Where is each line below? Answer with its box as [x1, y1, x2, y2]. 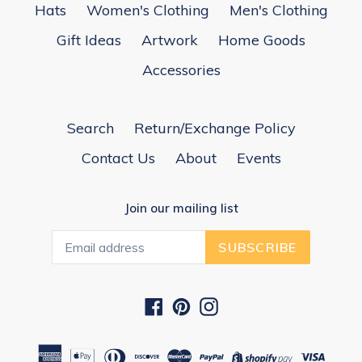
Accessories [141, 61, 221, 80]
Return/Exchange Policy [133, 119, 296, 138]
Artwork [141, 31, 198, 50]
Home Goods [218, 31, 305, 50]
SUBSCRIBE [218, 238, 297, 255]
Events [236, 149, 281, 168]
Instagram [217, 294, 287, 314]
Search [66, 119, 114, 138]
